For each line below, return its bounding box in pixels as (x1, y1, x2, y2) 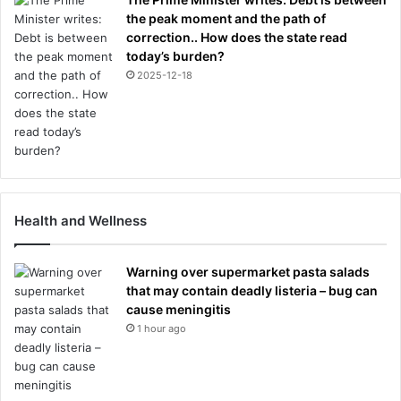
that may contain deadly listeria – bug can (126, 282, 378, 298)
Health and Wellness (14, 211, 147, 229)
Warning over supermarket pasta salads (126, 263, 370, 279)
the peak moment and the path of (126, 10, 326, 26)
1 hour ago (137, 321, 186, 335)
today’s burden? (126, 47, 225, 64)
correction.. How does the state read (126, 29, 347, 45)
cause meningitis (126, 301, 231, 317)
